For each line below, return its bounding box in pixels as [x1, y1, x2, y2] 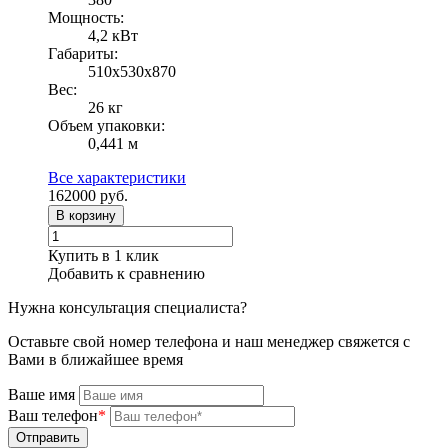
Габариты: [48, 44, 118, 62]
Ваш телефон [8, 406, 98, 424]
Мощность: [48, 8, 124, 26]
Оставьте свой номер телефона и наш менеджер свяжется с [8, 332, 410, 350]
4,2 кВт [88, 26, 138, 44]
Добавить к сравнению [48, 264, 205, 282]
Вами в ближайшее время [8, 350, 183, 368]
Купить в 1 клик [48, 246, 159, 264]
